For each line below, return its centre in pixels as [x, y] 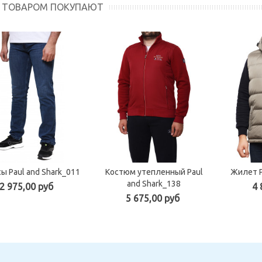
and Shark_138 [154, 183]
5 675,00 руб [153, 198]
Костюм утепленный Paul [154, 172]
